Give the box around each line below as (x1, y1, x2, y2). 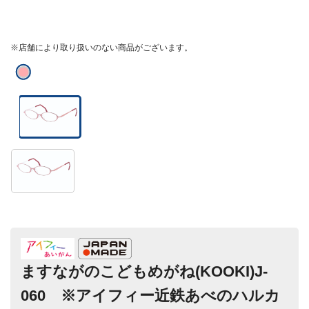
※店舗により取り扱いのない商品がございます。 (10, 42, 192, 52)
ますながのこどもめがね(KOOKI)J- (21, 263, 268, 281)
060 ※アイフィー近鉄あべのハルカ (21, 287, 280, 305)
